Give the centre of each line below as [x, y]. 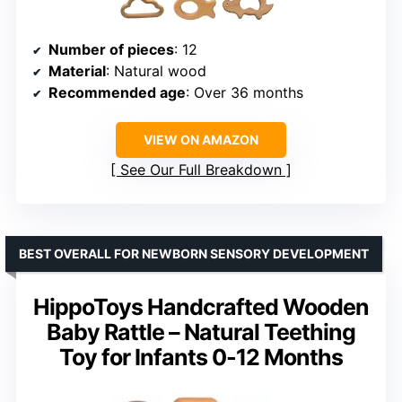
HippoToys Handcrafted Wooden [201, 306]
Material [77, 70]
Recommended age [117, 92]
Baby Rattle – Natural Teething [201, 332]
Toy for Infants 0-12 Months [201, 357]
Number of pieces [111, 49]
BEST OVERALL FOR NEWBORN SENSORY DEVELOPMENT [194, 253]
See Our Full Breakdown [201, 169]
